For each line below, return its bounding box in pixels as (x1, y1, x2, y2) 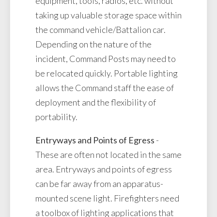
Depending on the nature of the (35, 39, 152, 50)
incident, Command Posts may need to (35, 53, 176, 64)
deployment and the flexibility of (35, 97, 156, 108)
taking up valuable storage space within (35, 10, 182, 21)
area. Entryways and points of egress (35, 164, 172, 175)
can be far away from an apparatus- (35, 178, 163, 189)
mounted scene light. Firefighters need (35, 193, 179, 204)
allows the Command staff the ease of (35, 82, 174, 93)
